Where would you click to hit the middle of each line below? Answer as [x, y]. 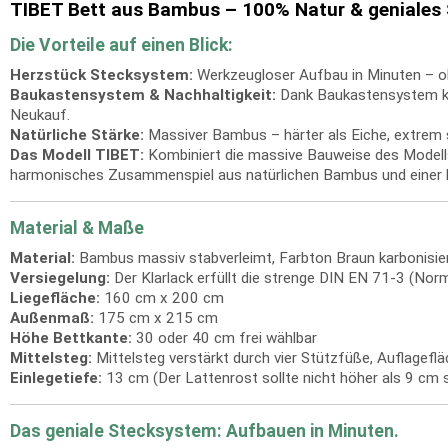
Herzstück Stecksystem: [101, 75]
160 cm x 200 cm [162, 298]
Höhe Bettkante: [71, 338]
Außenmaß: [52, 318]
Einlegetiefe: [56, 378]
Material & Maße [77, 228]
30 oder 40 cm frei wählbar [224, 338]
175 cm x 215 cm [156, 318]
